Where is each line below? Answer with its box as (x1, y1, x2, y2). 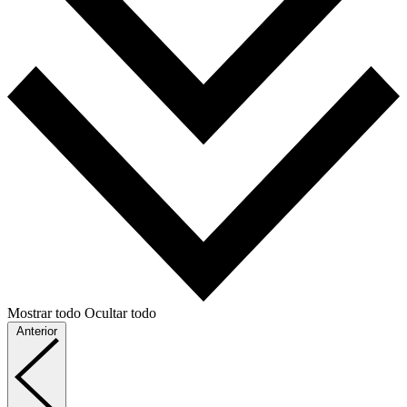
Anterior (16, 323, 57, 338)
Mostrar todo (7, 304, 81, 321)
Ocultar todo (84, 304, 156, 321)
